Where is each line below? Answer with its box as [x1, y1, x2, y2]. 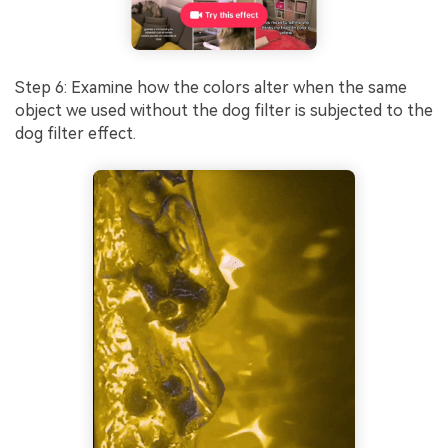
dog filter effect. [15, 123, 136, 143]
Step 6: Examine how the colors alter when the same [15, 77, 407, 97]
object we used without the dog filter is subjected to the [15, 100, 433, 120]
